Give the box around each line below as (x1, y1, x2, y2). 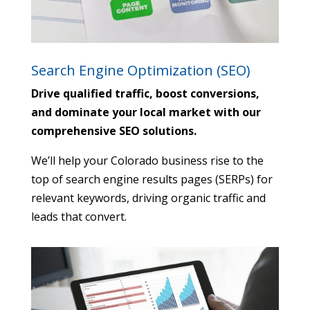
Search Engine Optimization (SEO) (30, 61, 250, 80)
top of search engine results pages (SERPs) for (30, 172, 273, 188)
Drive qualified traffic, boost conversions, (30, 86, 259, 102)
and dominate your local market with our (30, 104, 261, 120)
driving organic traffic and (129, 190, 266, 206)
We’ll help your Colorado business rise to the (30, 153, 264, 169)
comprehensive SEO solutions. (30, 123, 197, 139)
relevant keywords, (30, 190, 129, 206)
